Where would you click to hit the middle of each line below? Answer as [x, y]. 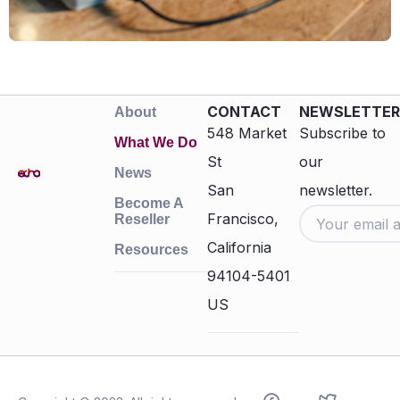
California [239, 248]
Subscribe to [342, 133]
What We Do [156, 143]
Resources [152, 250]
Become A [149, 204]
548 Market [246, 133]
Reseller [142, 220]
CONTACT [244, 112]
